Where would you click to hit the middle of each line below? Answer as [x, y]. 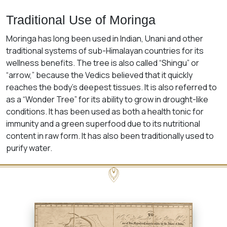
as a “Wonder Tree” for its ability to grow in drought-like [107, 99]
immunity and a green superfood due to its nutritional [103, 123]
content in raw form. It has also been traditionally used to [110, 136]
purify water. [29, 148]
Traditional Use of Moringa [81, 20]
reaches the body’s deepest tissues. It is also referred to [111, 87]
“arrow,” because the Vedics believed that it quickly [99, 75]
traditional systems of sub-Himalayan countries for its [105, 50]
